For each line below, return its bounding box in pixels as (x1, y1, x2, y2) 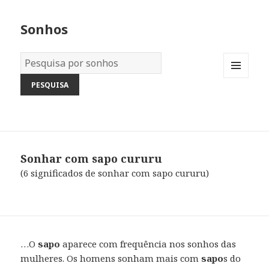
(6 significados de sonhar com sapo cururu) (20, 167, 210, 180)
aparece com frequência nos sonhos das (60, 238, 237, 250)
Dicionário (20, 53, 67, 66)
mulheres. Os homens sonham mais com (20, 252, 202, 265)
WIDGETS (223, 97, 259, 108)
